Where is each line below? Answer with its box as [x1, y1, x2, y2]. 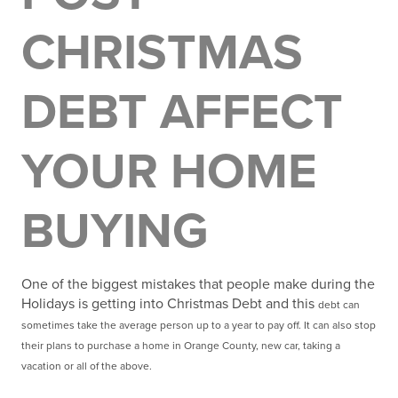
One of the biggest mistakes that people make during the [21, 275, 375, 293]
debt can [318, 298, 360, 311]
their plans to [21, 339, 87, 352]
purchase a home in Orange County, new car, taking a [87, 339, 340, 352]
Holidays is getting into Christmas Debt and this [21, 295, 318, 313]
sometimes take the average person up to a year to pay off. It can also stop [21, 319, 376, 331]
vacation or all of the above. [21, 360, 152, 372]
